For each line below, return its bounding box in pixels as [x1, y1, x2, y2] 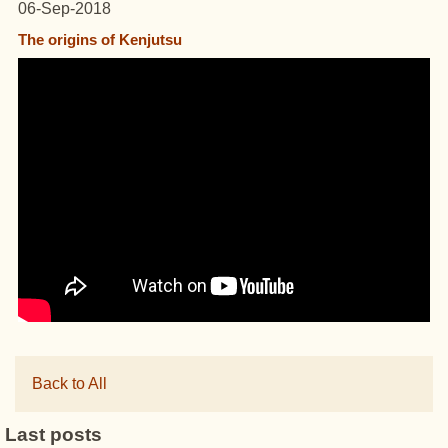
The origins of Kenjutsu [18, 31, 182, 48]
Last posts [5, 423, 102, 445]
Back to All [32, 374, 107, 392]
